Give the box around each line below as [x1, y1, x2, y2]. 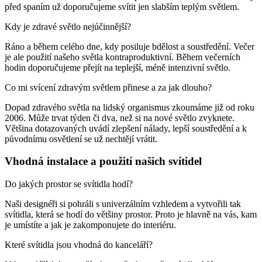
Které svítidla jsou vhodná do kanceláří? [5, 239, 153, 250]
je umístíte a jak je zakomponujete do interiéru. [5, 219, 176, 230]
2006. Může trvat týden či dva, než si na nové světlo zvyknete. [5, 112, 235, 123]
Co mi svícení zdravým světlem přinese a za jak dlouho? [5, 82, 212, 92]
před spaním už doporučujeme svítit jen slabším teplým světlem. [5, 1, 239, 12]
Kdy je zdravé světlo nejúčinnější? [5, 21, 131, 32]
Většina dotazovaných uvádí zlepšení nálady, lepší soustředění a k [5, 123, 247, 133]
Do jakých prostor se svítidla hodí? [5, 178, 133, 189]
